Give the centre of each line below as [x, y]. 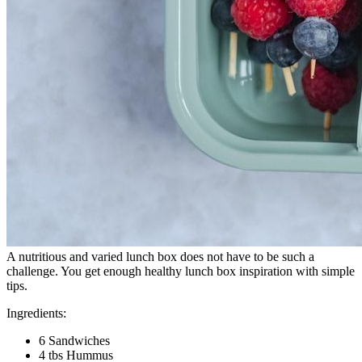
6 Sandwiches [74, 340]
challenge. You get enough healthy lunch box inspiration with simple [181, 271]
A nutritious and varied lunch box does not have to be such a [160, 256]
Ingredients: [36, 313]
